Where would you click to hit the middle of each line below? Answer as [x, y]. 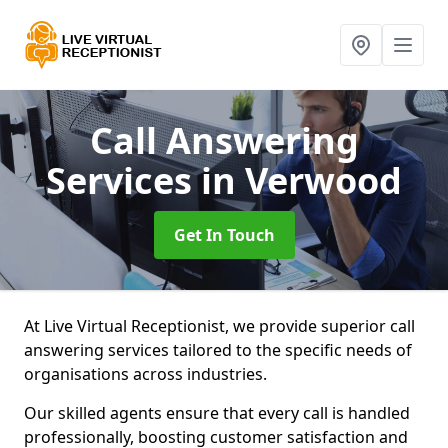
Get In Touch [224, 235]
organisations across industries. [147, 374]
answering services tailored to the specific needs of [218, 350]
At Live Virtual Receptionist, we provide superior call [219, 326]
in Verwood [301, 180]
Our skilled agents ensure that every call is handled [217, 413]
